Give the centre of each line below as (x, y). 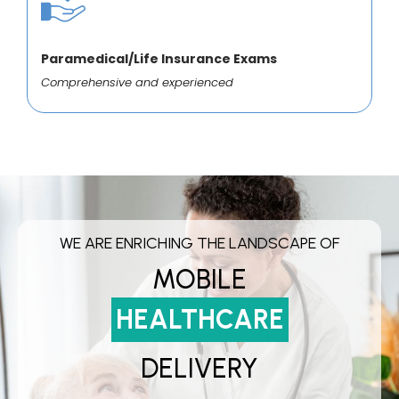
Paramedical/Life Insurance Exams (159, 59)
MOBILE (199, 280)
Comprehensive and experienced (137, 83)
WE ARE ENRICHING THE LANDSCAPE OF (199, 244)
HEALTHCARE (199, 320)
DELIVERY (199, 369)
